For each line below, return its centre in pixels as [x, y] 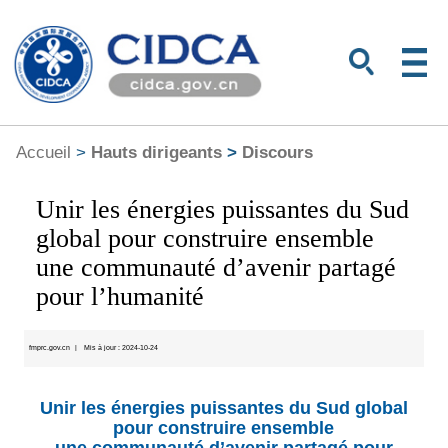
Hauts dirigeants [156, 151]
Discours [277, 151]
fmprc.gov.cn [49, 348]
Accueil [43, 151]
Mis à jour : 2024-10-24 [120, 348]
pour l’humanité [120, 297]
